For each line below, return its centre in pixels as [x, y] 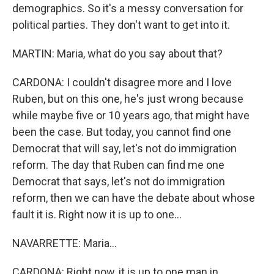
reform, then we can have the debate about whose [134, 198]
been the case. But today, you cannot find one [122, 132]
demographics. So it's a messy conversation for [128, 8]
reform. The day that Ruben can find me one [118, 165]
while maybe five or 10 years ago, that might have [131, 115]
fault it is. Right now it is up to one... [97, 214]
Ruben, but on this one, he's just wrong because [128, 99]
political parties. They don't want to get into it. [121, 25]
